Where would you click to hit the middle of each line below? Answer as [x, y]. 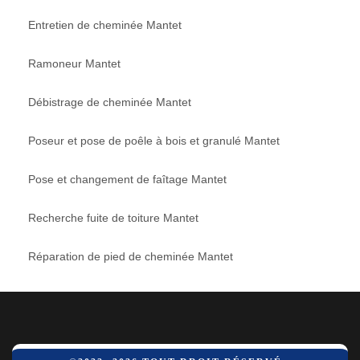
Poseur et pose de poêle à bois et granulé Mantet [154, 140]
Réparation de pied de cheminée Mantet [131, 256]
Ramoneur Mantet [74, 63]
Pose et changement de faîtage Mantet [127, 179]
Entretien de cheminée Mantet [105, 25]
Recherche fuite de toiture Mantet [113, 217]
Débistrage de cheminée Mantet [110, 102]
